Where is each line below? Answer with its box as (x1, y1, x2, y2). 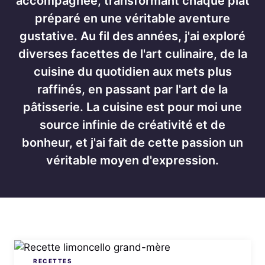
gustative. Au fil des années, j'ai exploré (20, 29, 245, 43)
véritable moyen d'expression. (46, 153, 219, 167)
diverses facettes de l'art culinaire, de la (18, 47, 247, 61)
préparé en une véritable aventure (35, 11, 230, 25)
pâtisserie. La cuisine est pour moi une (23, 100, 242, 114)
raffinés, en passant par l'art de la (37, 82, 228, 96)
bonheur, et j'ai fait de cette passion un (22, 135, 243, 150)
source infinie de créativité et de (40, 118, 225, 132)
